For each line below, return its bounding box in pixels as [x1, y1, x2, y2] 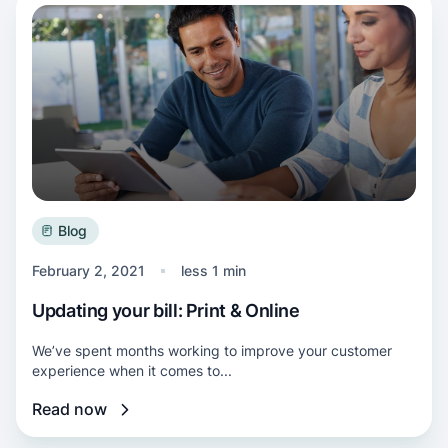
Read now [32, 399, 107, 419]
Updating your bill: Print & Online [32, 300, 300, 321]
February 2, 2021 [32, 262, 145, 279]
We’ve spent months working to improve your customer [32, 342, 392, 359]
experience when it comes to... [32, 362, 232, 379]
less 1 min [181, 262, 246, 279]
